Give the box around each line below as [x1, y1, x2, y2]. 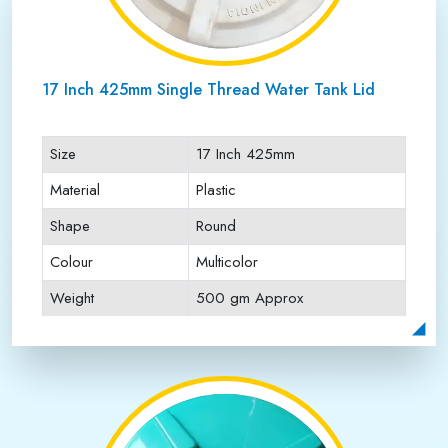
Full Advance [196, 323, 278, 345]
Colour [50, 251, 93, 273]
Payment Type [50, 323, 140, 345]
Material [50, 179, 100, 201]
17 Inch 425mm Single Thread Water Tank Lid [42, 78, 375, 101]
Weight [50, 287, 94, 309]
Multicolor [196, 251, 258, 273]
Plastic [196, 179, 236, 201]
